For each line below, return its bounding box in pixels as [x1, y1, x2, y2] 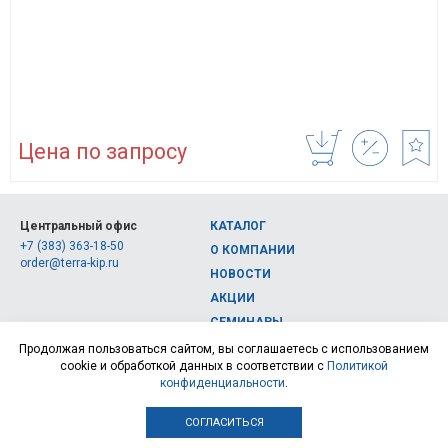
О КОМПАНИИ [210, 243, 295, 258]
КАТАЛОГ [210, 219, 266, 234]
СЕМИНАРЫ [210, 315, 283, 330]
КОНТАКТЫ [210, 339, 279, 354]
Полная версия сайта [20, 327, 145, 342]
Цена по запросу [18, 139, 187, 165]
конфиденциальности [160, 376, 285, 390]
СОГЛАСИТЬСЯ [184, 416, 264, 429]
